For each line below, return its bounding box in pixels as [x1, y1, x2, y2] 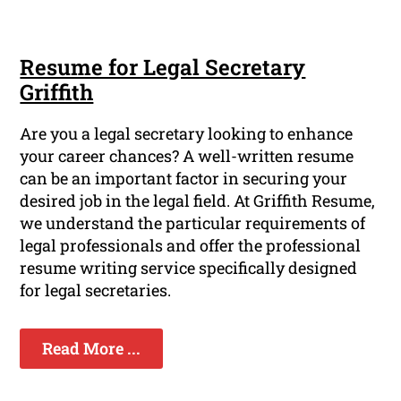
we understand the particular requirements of [20, 212, 366, 235]
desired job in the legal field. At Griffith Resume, [20, 190, 376, 212]
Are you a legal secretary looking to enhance [20, 123, 354, 145]
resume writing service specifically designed [20, 257, 358, 279]
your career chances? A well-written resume [20, 145, 354, 167]
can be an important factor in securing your [20, 167, 348, 190]
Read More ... [42, 337, 141, 360]
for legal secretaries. [20, 279, 172, 302]
